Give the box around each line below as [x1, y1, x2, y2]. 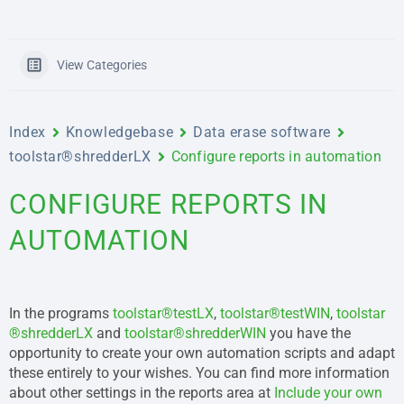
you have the [266, 325, 351, 342]
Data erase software [193, 124, 331, 141]
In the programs [9, 305, 113, 322]
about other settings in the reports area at [9, 384, 274, 401]
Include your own [274, 384, 382, 401]
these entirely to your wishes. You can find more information [9, 364, 390, 381]
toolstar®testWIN [220, 305, 330, 322]
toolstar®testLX [113, 305, 214, 322]
